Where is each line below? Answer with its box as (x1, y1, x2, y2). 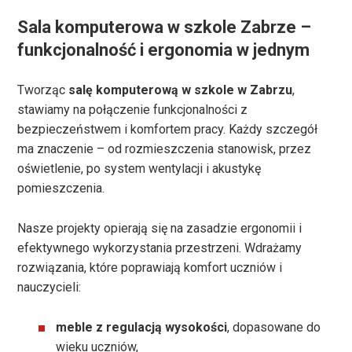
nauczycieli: (17, 280, 82, 295)
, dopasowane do (227, 319, 321, 335)
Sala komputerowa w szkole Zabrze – (17, 17, 312, 38)
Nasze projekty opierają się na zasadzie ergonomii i (17, 221, 302, 236)
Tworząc (17, 82, 69, 98)
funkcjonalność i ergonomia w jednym (17, 40, 310, 60)
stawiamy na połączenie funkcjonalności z (17, 102, 248, 118)
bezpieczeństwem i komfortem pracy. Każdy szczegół (17, 122, 318, 137)
